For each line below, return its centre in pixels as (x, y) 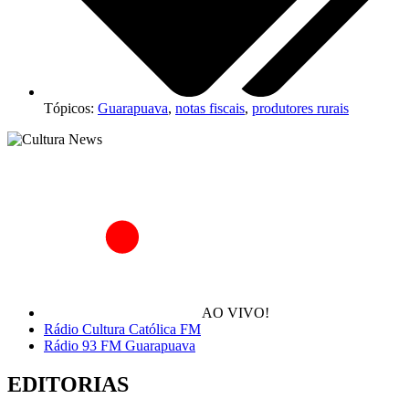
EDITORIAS (68, 384)
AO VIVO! (236, 312)
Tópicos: (71, 108)
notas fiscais (210, 108)
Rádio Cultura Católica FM (122, 329)
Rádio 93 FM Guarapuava (120, 345)
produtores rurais (300, 108)
